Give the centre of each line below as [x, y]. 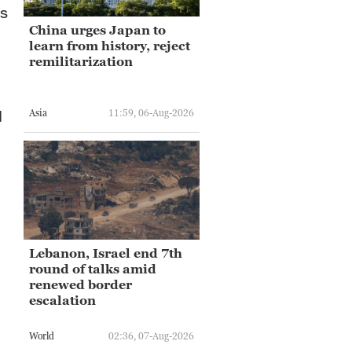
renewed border [81, 284]
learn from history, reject [110, 45]
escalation [62, 300]
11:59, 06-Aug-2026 [151, 113]
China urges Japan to [97, 29]
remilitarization [81, 61]
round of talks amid [93, 268]
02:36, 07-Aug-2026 [151, 336]
